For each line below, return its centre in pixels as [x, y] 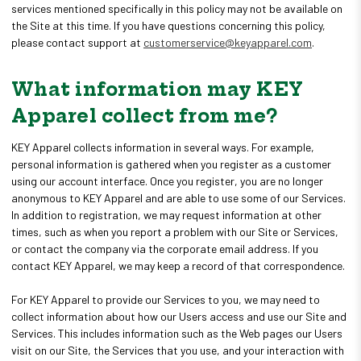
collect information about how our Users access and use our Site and [179, 316]
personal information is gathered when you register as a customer [171, 164]
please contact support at [77, 42]
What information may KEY [157, 89]
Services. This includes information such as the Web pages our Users [177, 333]
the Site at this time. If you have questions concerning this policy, [168, 25]
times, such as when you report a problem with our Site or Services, [175, 231]
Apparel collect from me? [144, 116]
